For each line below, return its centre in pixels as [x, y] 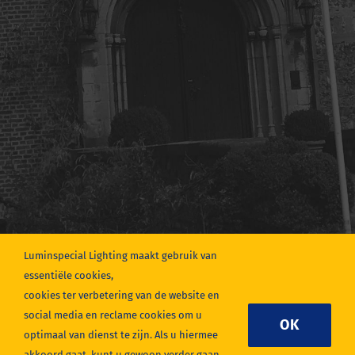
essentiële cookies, [69, 275]
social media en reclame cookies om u [113, 315]
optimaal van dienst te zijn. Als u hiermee [121, 335]
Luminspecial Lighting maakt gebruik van [120, 256]
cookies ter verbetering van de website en [122, 295]
